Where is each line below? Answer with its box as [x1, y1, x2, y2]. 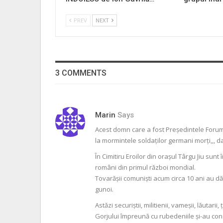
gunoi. [95, 184, 113, 194]
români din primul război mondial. [95, 162, 196, 172]
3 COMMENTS [55, 68, 107, 78]
